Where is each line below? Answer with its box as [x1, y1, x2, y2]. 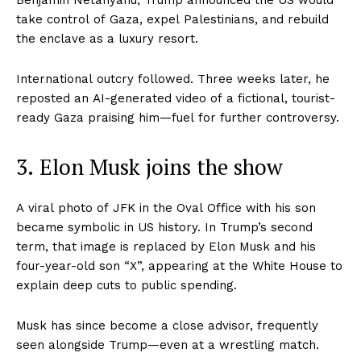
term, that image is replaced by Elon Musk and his [16, 239, 316, 254]
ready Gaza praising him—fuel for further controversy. [16, 110, 339, 125]
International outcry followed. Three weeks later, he [16, 71, 330, 86]
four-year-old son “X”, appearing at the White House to [16, 258, 342, 273]
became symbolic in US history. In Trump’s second [16, 219, 313, 234]
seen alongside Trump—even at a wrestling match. [16, 337, 319, 352]
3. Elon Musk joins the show [16, 151, 283, 181]
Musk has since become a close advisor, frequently [16, 317, 318, 333]
